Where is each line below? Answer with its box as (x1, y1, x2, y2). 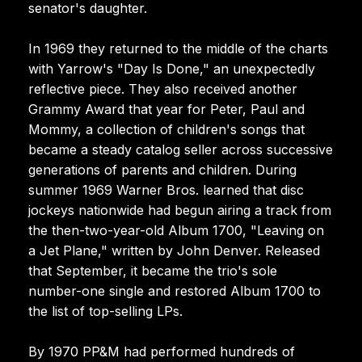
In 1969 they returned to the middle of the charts (28, 40, 328, 57)
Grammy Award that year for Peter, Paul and (28, 100, 305, 117)
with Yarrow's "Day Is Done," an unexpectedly (28, 60, 315, 77)
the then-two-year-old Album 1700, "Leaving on (28, 221, 324, 238)
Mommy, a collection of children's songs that (28, 120, 305, 137)
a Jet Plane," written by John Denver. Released (28, 242, 320, 259)
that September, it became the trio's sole (28, 262, 277, 279)
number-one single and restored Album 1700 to (28, 282, 321, 299)
